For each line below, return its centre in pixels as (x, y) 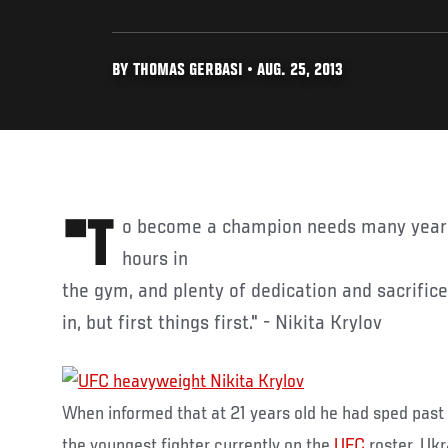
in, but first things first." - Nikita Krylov (222, 323)
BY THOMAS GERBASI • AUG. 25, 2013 (227, 71)
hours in (155, 259)
